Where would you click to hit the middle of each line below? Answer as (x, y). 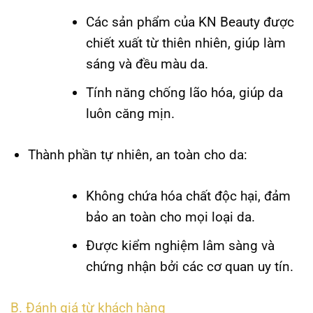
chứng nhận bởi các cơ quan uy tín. (189, 267)
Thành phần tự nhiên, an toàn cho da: (137, 155)
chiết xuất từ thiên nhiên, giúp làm (185, 43)
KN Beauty (229, 22)
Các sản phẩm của (142, 22)
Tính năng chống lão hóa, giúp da (184, 93)
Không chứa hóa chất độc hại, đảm (188, 196)
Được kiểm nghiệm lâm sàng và (180, 246)
